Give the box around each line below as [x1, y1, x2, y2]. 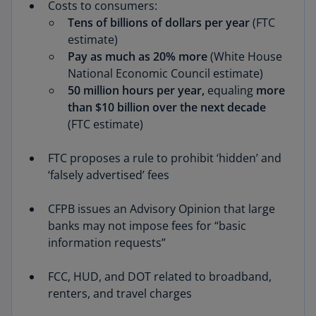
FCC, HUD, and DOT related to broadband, [48, 269, 272, 284]
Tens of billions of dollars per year [68, 15, 250, 30]
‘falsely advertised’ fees [48, 167, 169, 183]
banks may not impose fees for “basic [48, 218, 246, 233]
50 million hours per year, [68, 83, 207, 98]
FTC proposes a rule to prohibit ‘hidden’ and [48, 150, 281, 166]
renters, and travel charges [48, 286, 192, 301]
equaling [207, 83, 256, 98]
